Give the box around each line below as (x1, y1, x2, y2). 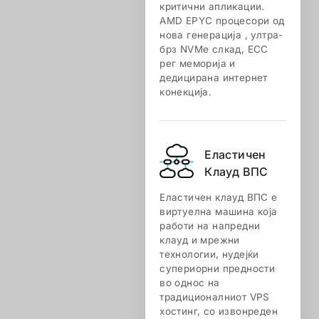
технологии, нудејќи (159, 249, 259, 260)
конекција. (159, 86, 212, 98)
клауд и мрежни (159, 234, 240, 246)
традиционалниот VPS (159, 291, 270, 303)
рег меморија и (159, 58, 236, 69)
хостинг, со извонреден (159, 305, 278, 317)
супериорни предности (159, 263, 276, 274)
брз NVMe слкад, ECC (159, 43, 268, 55)
